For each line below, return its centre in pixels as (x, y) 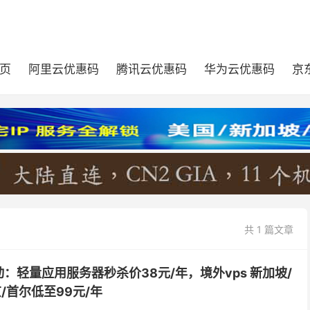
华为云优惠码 (239, 69)
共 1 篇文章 (269, 229)
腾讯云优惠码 (152, 69)
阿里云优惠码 (64, 69)
